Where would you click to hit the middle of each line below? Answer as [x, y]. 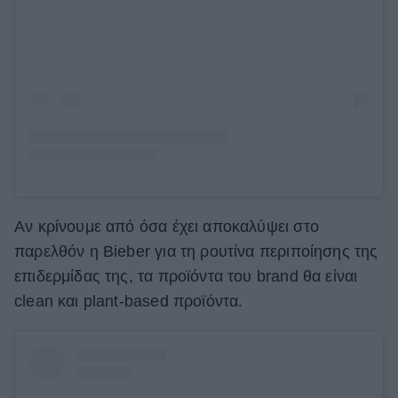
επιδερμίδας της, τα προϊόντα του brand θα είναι [186, 276]
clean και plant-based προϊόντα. [129, 301]
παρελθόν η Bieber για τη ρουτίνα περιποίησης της [196, 251]
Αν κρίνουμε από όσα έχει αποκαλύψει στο [167, 226]
